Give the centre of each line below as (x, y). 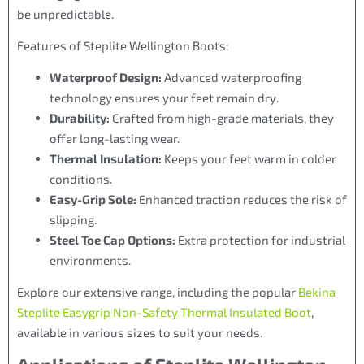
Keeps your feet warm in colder (249, 159)
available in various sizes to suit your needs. (140, 332)
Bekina (317, 291)
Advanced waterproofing (232, 78)
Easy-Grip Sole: (93, 199)
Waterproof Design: (106, 78)
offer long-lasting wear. (115, 139)
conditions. (81, 179)
